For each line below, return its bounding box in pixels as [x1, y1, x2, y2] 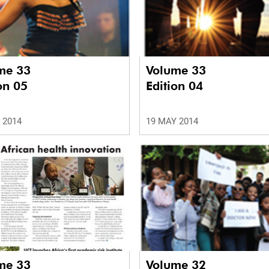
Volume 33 [146, 63, 210, 78]
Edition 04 [146, 79, 203, 94]
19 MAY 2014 [146, 116, 198, 127]
